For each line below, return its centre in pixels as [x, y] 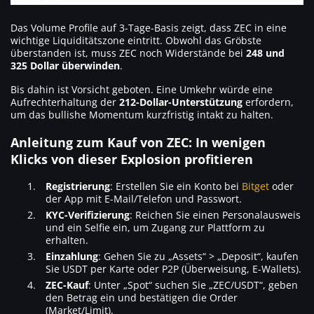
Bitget [255, 186]
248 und [265, 53]
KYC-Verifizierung [88, 215]
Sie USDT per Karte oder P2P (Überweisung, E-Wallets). [173, 269]
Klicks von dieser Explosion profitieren [132, 159]
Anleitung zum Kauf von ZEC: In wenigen [138, 143]
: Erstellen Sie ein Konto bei [176, 186]
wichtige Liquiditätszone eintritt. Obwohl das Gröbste [136, 41]
